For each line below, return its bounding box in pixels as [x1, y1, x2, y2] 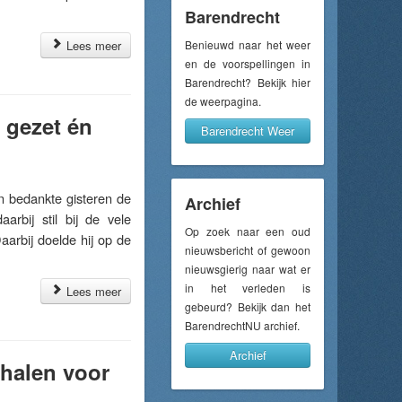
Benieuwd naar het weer [185, 37, 310, 52]
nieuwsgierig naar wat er [185, 261, 310, 276]
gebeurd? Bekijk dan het [185, 299, 310, 314]
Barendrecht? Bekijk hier [185, 74, 310, 90]
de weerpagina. [185, 93, 261, 109]
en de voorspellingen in [185, 56, 310, 71]
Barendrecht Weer [201, 122, 294, 139]
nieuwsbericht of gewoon [185, 242, 310, 258]
